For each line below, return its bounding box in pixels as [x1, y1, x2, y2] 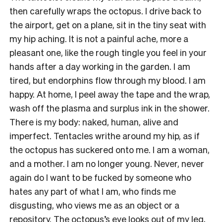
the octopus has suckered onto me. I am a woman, [9, 143, 210, 155]
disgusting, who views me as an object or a [9, 199, 179, 211]
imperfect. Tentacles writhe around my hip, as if [9, 129, 200, 141]
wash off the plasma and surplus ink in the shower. [9, 102, 210, 113]
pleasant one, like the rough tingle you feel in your [9, 46, 207, 58]
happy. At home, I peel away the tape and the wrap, [9, 88, 210, 100]
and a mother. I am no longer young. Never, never [9, 157, 204, 169]
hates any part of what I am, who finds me [9, 185, 176, 197]
